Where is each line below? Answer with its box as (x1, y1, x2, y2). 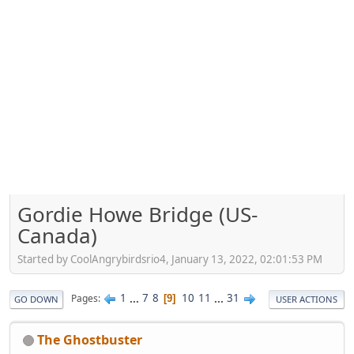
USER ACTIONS (276, 292, 337, 305)
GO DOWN (14, 292, 58, 305)
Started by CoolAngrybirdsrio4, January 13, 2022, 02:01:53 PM (17, 251, 322, 266)
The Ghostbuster (37, 330, 142, 348)
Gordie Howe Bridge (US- (17, 200, 258, 229)
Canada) (17, 221, 97, 250)
